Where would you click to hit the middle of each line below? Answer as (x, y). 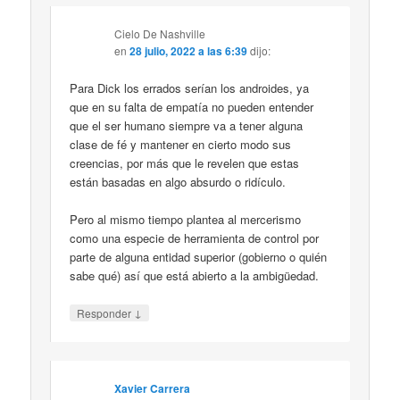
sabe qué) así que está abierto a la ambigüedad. (195, 276)
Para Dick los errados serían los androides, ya (190, 88)
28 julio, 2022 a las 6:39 (189, 51)
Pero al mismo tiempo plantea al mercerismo (186, 220)
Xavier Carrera (153, 388)
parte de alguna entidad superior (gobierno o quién (199, 257)
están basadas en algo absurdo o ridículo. (178, 182)
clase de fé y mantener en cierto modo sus (181, 145)
